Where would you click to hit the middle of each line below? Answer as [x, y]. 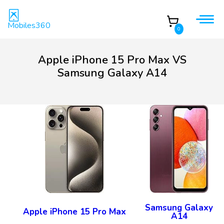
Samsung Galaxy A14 [112, 73]
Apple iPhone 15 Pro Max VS [112, 60]
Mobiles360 [29, 25]
